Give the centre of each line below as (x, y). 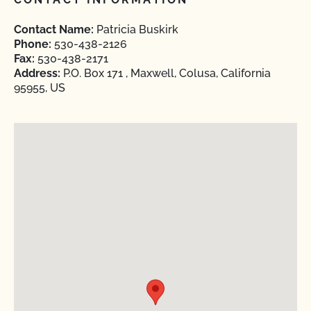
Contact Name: (54, 30)
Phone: (33, 44)
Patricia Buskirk (136, 30)
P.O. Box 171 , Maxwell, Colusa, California (166, 73)
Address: (37, 73)
